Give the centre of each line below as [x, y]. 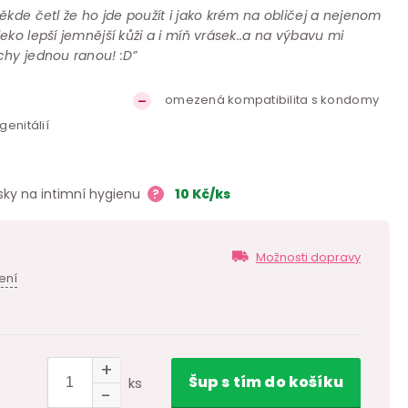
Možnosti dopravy [308, 257]
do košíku [302, 382]
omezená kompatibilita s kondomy [272, 100]
